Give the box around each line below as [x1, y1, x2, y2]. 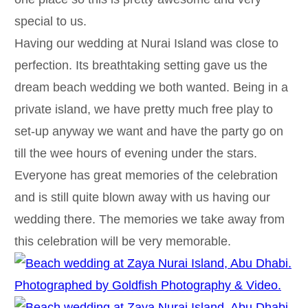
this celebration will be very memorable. [14, 234, 231, 248]
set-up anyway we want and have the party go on [14, 124, 283, 138]
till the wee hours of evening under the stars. [14, 146, 257, 160]
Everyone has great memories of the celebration [14, 168, 278, 182]
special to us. [14, 14, 87, 28]
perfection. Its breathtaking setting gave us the [14, 58, 267, 72]
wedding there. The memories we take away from [14, 212, 285, 226]
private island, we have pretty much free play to [14, 102, 273, 116]
